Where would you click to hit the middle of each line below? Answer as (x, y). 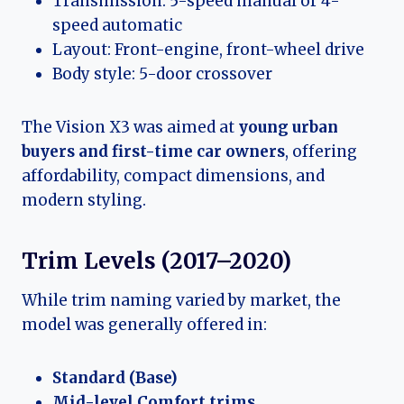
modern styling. (84, 201)
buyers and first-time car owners (153, 152)
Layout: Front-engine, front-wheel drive (208, 50)
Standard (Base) (115, 378)
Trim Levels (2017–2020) (156, 262)
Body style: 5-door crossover (162, 74)
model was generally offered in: (144, 325)
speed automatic (117, 26)
